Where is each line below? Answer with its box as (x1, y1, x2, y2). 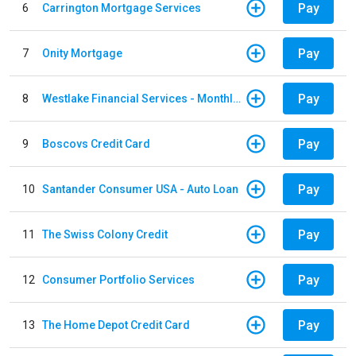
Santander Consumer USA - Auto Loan (42, 182, 238, 195)
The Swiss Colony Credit (42, 227, 168, 241)
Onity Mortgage (42, 46, 122, 60)
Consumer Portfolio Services (42, 273, 195, 286)
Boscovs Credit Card (42, 137, 150, 150)
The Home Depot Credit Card (42, 318, 190, 331)
